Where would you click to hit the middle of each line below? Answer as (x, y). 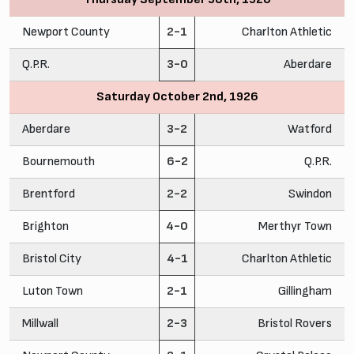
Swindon (310, 194)
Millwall (40, 323)
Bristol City (52, 258)
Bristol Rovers (295, 323)
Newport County (66, 32)
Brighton (45, 226)
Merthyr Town (295, 226)
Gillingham (305, 291)
